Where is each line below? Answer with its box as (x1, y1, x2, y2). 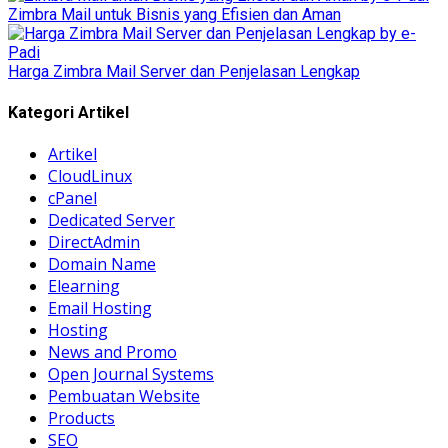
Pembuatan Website (48, 384, 200, 407)
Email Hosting (48, 296, 152, 319)
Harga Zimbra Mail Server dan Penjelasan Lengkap (8, 62, 360, 82)
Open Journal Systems (48, 362, 214, 385)
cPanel (48, 186, 97, 209)
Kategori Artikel (8, 102, 129, 122)
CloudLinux (48, 164, 132, 187)
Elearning (48, 274, 120, 297)
